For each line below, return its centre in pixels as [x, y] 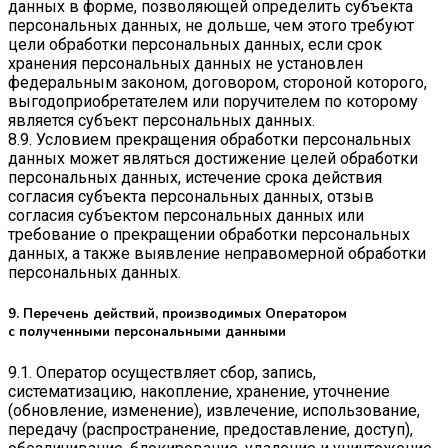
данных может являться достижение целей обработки [213, 159]
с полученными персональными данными [147, 331]
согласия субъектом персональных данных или [186, 216]
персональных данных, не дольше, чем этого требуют [211, 26]
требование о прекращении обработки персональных [209, 235]
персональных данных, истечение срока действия [195, 178]
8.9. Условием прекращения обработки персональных [209, 140]
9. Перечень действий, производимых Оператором [177, 313]
